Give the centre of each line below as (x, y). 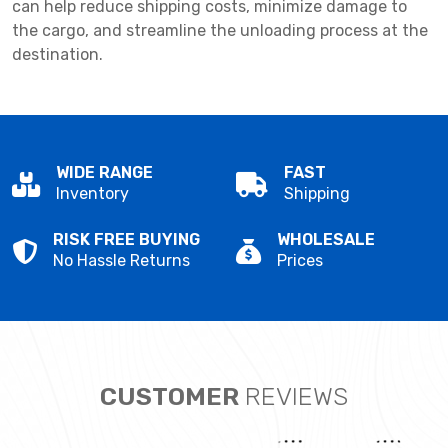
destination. (57, 55)
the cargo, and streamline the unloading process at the (220, 31)
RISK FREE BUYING (126, 240)
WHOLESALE (326, 240)
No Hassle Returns (121, 261)
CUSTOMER (172, 396)
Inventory (92, 194)
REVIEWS (296, 396)
